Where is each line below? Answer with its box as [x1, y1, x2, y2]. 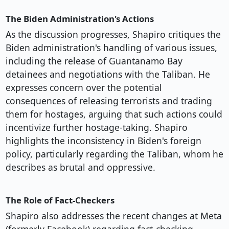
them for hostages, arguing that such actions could [5, 108, 222, 121]
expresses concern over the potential [5, 81, 162, 94]
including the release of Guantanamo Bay [5, 55, 182, 67]
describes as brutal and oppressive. [5, 161, 155, 174]
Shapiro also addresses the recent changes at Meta [5, 210, 222, 222]
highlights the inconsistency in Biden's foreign [5, 134, 201, 147]
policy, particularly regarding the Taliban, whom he [5, 148, 223, 161]
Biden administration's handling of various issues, [5, 41, 217, 54]
